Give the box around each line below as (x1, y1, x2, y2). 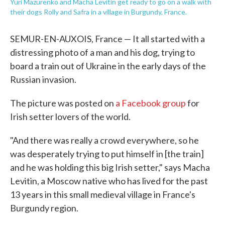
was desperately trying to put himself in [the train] (10, 148, 204, 159)
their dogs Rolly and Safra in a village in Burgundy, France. (10, 8, 187, 16)
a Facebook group (116, 97, 186, 108)
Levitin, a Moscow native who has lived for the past (10, 175, 208, 186)
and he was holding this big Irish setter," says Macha (10, 162, 210, 173)
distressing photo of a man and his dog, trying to (10, 47, 195, 58)
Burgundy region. (10, 202, 78, 213)
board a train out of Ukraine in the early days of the (10, 60, 206, 71)
